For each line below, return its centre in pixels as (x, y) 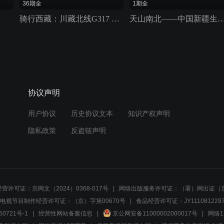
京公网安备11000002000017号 (155, 213)
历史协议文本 (92, 113)
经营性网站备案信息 (65, 213)
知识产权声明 (149, 113)
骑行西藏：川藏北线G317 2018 (115, 18)
